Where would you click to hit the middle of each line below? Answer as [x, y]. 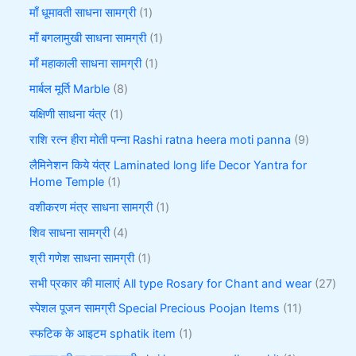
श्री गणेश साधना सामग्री [82, 258]
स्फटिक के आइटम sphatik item [103, 334]
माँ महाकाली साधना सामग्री [86, 64]
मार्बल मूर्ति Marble [70, 89]
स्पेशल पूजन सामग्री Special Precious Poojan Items [155, 309]
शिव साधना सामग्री [70, 232]
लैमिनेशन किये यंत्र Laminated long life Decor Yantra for [168, 165]
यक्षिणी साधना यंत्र [68, 114]
